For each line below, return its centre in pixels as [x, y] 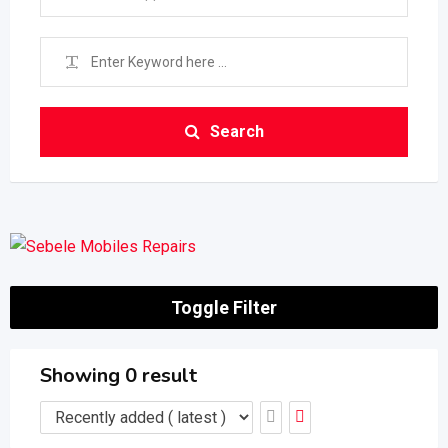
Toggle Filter [224, 307]
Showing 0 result [118, 375]
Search [236, 131]
